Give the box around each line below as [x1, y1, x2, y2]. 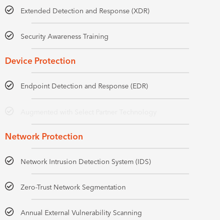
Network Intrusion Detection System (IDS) [21, 157, 151, 166]
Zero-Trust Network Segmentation [21, 183, 126, 192]
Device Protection [5, 55, 76, 66]
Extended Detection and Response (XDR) [21, 6, 150, 16]
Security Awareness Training [21, 32, 109, 41]
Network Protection [5, 131, 83, 141]
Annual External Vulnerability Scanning [21, 208, 142, 218]
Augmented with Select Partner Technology [21, 107, 157, 116]
